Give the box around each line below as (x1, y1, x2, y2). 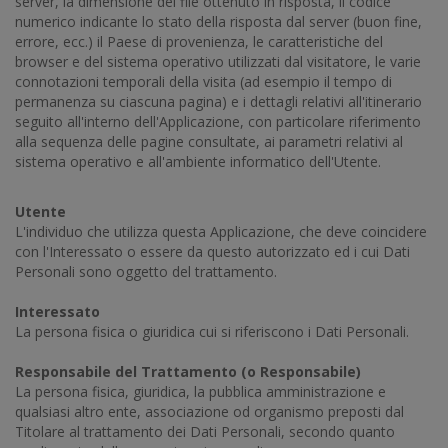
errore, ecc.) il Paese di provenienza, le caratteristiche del (15, 32, 383, 51)
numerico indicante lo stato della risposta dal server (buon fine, (15, 12, 422, 31)
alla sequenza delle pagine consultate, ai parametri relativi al (15, 132, 403, 151)
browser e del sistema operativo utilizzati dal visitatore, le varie (15, 52, 421, 71)
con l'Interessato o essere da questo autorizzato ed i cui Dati (15, 242, 410, 261)
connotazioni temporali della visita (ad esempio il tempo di (15, 72, 392, 91)
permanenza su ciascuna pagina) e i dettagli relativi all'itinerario (15, 92, 422, 111)
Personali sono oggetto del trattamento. (15, 262, 277, 281)
